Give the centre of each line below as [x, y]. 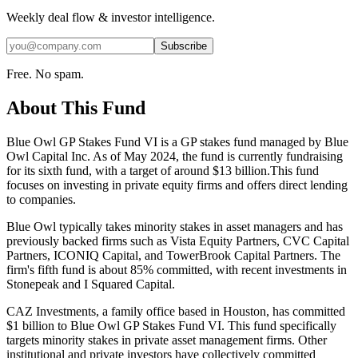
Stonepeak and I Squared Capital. [91, 284]
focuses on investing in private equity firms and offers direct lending [177, 185]
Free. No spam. [45, 74]
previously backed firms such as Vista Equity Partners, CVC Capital [178, 241]
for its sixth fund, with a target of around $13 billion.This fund [163, 170]
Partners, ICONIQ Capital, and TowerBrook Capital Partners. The [173, 255]
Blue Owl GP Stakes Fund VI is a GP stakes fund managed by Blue [177, 141]
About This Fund [76, 107]
